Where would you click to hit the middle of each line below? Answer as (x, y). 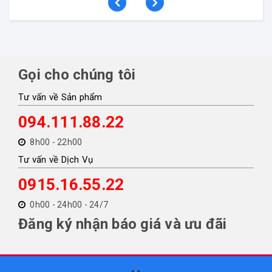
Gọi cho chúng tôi (77, 74)
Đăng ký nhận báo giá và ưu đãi (123, 224)
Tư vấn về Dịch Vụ (56, 159)
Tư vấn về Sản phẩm (60, 97)
